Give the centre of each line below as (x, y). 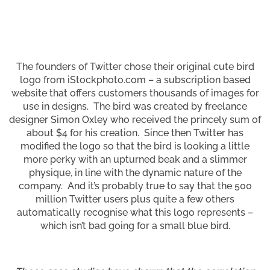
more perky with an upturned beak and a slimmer (135, 159)
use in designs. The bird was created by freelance (135, 106)
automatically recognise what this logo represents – (135, 212)
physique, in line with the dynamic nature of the (135, 172)
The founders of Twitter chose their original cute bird (135, 66)
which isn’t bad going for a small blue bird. (135, 225)
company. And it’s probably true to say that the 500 (135, 186)
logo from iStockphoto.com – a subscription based (135, 80)
